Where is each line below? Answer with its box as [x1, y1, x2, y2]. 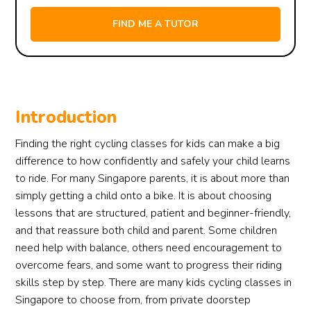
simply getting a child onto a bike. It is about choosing [15, 188, 272, 203]
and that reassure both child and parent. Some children [15, 223, 278, 238]
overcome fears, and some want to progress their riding [15, 258, 283, 273]
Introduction [15, 106, 117, 129]
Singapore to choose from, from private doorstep [15, 292, 251, 308]
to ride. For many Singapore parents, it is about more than [15, 171, 290, 186]
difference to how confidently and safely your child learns [15, 153, 291, 169]
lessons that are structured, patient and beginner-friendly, [15, 205, 292, 221]
